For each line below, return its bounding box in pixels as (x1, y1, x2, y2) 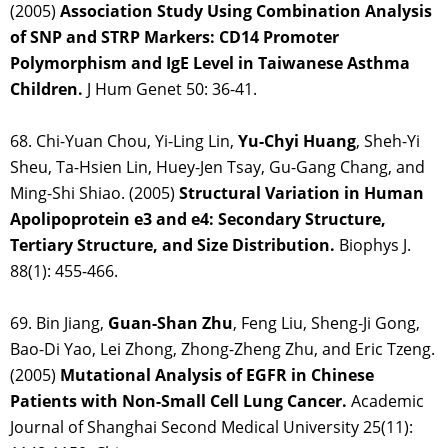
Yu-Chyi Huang (238, 130, 356, 153)
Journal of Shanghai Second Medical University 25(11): (10, 416, 413, 439)
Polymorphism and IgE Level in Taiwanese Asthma (10, 52, 410, 75)
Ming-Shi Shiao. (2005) (10, 182, 175, 205)
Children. (10, 78, 83, 101)
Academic (347, 390, 424, 413)
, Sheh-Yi (356, 130, 420, 153)
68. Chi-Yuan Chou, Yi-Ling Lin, (10, 130, 238, 153)
